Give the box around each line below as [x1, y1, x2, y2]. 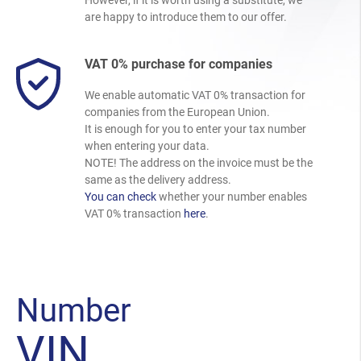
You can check [85, 189, 156, 203]
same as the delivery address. [85, 172, 231, 186]
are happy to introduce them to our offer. [85, 10, 287, 23]
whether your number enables [156, 189, 307, 203]
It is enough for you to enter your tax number [85, 122, 306, 135]
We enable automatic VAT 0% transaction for [85, 88, 305, 102]
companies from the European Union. [85, 105, 270, 118]
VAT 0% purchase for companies [85, 56, 272, 72]
